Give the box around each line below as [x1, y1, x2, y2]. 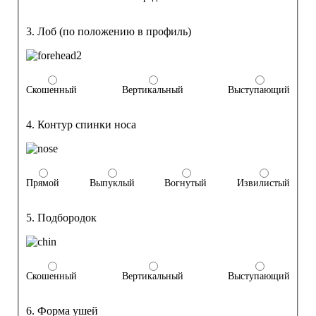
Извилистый [236, 178, 290, 189]
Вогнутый [164, 178, 207, 189]
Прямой [26, 178, 59, 189]
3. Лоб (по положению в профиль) [26, 25, 191, 38]
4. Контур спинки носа [26, 119, 136, 131]
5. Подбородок [26, 212, 97, 224]
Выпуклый [89, 178, 135, 189]
